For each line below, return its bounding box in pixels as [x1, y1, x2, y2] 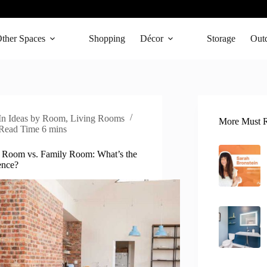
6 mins [42, 124, 67, 134]
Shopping [89, 33, 125, 44]
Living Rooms [70, 113, 125, 123]
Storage [207, 33, 235, 44]
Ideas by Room [8, 113, 66, 123]
